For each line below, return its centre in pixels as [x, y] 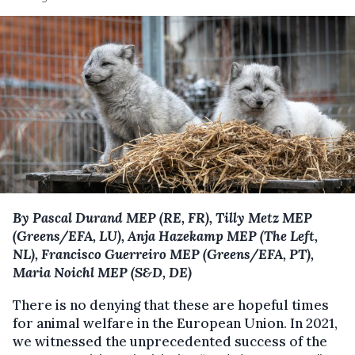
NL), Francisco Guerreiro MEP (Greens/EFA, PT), [163, 254]
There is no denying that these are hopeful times [171, 305]
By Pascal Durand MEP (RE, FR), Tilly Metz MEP [162, 218]
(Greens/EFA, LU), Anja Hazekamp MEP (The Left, [165, 236]
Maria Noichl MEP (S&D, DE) [102, 273]
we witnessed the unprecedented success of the [170, 342]
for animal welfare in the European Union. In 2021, [175, 323]
